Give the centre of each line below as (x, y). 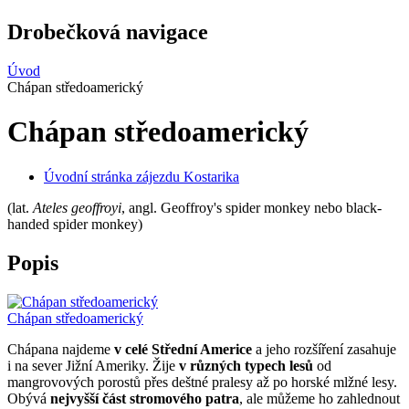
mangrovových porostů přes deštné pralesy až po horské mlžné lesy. (202, 382)
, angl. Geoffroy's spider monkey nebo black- (252, 207)
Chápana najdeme (61, 349)
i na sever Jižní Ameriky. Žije (93, 365)
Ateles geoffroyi (77, 207)
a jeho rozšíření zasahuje (324, 349)
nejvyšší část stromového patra (145, 398)
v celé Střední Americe (183, 349)
